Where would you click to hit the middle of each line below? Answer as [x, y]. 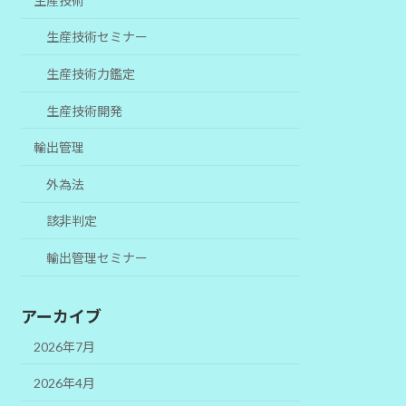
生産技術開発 [85, 111]
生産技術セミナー [97, 37]
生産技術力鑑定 [91, 74]
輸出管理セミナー [97, 258]
